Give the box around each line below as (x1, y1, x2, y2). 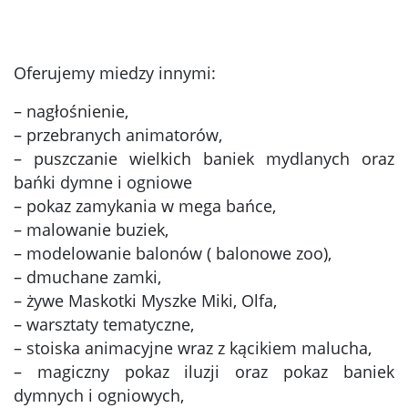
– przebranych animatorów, (14, 124, 222, 147)
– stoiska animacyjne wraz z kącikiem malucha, (14, 337, 372, 360)
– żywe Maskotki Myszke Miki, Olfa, (14, 290, 277, 312)
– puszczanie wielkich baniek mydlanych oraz (14, 148, 394, 170)
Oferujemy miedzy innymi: (14, 62, 216, 85)
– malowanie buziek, (14, 219, 168, 241)
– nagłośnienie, (14, 100, 128, 123)
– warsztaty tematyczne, (14, 313, 194, 336)
